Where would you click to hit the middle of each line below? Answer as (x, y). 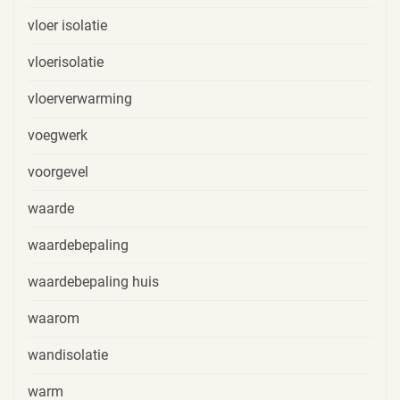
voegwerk (58, 136)
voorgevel (58, 172)
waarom (54, 319)
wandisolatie (68, 355)
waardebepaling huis (93, 282)
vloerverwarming (80, 99)
